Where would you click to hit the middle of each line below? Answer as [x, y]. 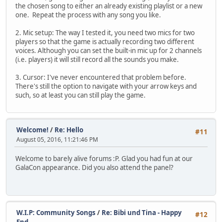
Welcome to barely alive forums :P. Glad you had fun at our [104, 158]
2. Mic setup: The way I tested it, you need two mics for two [105, 32]
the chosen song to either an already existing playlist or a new [109, 6]
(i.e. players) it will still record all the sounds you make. [97, 59]
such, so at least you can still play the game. [81, 95]
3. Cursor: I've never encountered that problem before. [101, 77]
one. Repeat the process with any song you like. [88, 15]
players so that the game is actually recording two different [105, 41]
